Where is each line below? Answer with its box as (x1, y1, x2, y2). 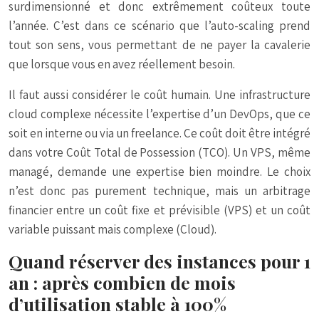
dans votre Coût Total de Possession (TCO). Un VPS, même (9, 145, 310, 161)
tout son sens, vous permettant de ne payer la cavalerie (9, 37, 310, 53)
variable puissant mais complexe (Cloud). (9, 221, 216, 238)
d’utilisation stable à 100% (9, 292, 226, 316)
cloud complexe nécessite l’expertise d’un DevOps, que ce (9, 106, 310, 122)
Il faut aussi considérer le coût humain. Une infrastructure (9, 87, 310, 103)
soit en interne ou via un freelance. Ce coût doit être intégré (9, 125, 310, 142)
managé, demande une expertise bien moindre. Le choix (9, 164, 310, 180)
